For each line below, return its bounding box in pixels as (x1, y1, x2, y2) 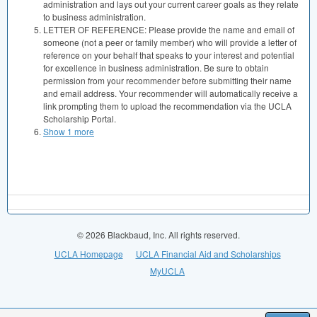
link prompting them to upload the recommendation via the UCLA (43, 100, 292, 112)
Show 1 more (43, 125, 94, 137)
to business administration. (43, 11, 146, 23)
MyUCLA (150, 265, 185, 277)
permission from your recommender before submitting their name (43, 74, 292, 86)
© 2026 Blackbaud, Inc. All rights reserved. (77, 229, 240, 241)
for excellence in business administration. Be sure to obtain (43, 62, 269, 74)
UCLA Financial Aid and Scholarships (135, 248, 281, 260)
